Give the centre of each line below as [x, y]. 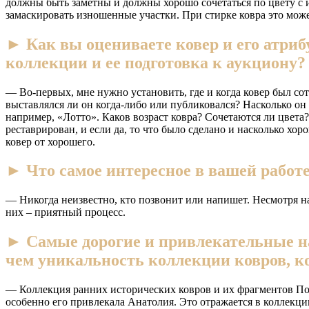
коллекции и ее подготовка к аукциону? [156, 62]
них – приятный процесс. [66, 212]
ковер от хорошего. [50, 141]
